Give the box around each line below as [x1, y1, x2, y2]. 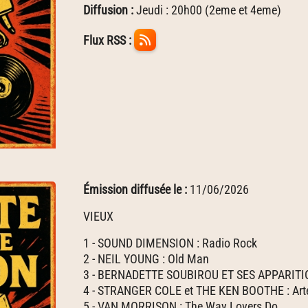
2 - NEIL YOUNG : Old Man [83, 252, 209, 266]
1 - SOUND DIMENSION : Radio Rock [83, 236, 257, 250]
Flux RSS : [83, 33, 131, 47]
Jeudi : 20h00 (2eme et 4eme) [133, 3, 281, 17]
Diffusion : [83, 3, 133, 17]
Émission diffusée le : [83, 182, 190, 197]
